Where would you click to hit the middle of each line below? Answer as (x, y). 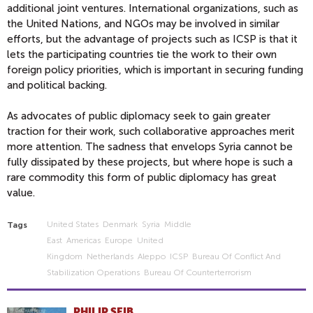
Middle (177, 225)
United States (72, 225)
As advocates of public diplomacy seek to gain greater (139, 116)
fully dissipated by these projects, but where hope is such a (150, 162)
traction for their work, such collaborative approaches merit (151, 132)
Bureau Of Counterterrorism (197, 273)
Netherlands (110, 257)
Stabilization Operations (93, 273)
